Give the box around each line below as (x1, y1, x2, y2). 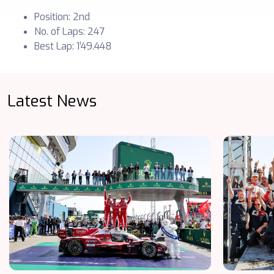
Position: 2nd (34, 10, 90, 23)
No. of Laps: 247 (34, 24, 105, 38)
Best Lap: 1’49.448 (34, 39, 112, 53)
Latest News (7, 90, 97, 112)
